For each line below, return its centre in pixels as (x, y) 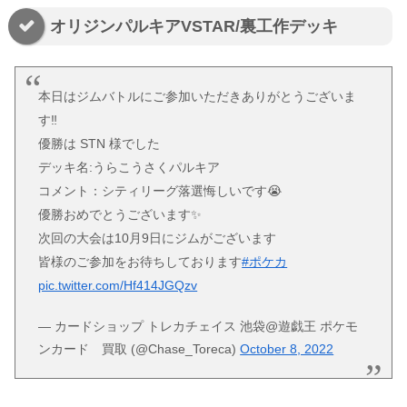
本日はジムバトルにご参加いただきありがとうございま (198, 97)
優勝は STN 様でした (99, 144)
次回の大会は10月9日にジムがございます (158, 238)
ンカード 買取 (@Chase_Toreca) (139, 348)
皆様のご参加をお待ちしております (140, 262)
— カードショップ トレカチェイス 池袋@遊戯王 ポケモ (199, 326)
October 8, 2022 (287, 348)
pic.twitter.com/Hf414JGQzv (118, 286)
